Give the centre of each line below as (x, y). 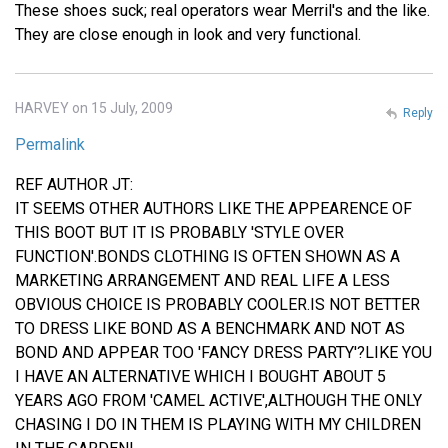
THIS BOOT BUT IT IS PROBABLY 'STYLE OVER (179, 233)
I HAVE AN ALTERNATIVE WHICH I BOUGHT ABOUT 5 (200, 377)
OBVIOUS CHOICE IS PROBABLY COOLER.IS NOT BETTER (217, 305)
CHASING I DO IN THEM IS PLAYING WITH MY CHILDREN (218, 425)
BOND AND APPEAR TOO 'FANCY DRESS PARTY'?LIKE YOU (223, 353)
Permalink (50, 145)
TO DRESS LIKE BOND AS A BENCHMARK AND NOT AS (210, 329)
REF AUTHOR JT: (74, 185)
